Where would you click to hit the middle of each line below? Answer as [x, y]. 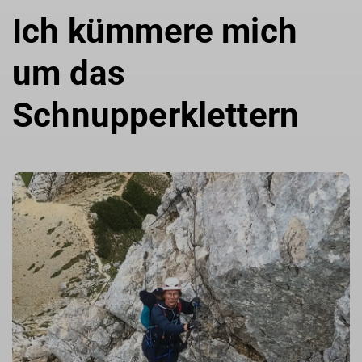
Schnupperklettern [156, 115]
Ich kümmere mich [155, 31]
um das [69, 73]
